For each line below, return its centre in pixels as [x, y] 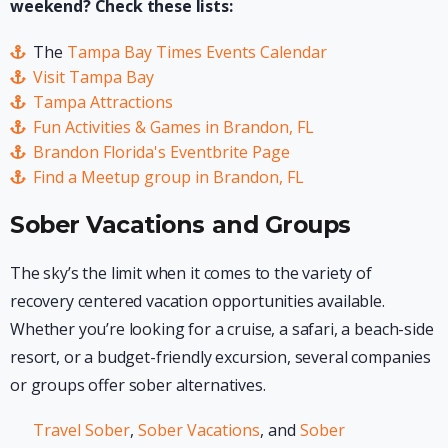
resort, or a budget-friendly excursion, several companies [220, 356]
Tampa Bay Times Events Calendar [196, 51]
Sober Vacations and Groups [180, 224]
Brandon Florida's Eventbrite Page [161, 151]
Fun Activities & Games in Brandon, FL [173, 126]
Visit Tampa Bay [93, 76]
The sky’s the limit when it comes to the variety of [191, 272]
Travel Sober [81, 429]
